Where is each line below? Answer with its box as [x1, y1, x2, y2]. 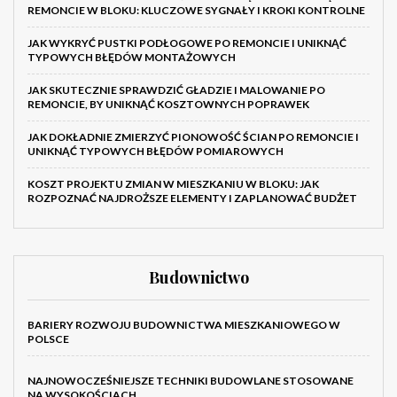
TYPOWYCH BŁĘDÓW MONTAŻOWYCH [27, 51, 236, 65]
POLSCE [27, 332, 69, 346]
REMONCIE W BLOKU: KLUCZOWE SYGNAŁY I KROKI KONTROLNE [27, 4, 365, 18]
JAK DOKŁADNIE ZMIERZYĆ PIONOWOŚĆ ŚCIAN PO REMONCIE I [27, 130, 359, 144]
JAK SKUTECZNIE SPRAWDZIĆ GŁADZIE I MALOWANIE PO [27, 83, 325, 97]
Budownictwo [148, 267, 249, 289]
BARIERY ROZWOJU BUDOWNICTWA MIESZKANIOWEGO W [27, 318, 340, 332]
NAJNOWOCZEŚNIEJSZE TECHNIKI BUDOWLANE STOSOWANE [27, 374, 354, 388]
